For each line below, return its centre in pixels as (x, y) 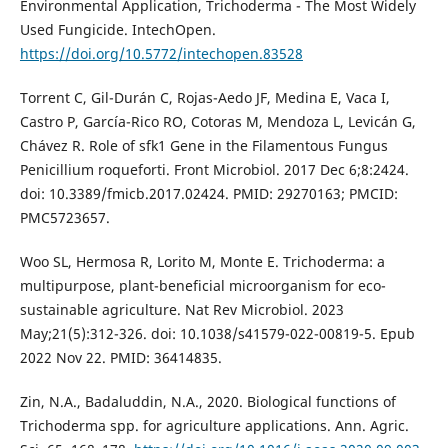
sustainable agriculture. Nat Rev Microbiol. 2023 (181, 310)
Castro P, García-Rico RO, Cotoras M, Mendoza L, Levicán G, (217, 122)
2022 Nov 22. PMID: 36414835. (120, 358)
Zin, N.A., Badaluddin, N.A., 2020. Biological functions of (207, 402)
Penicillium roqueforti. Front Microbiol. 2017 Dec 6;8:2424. (214, 170)
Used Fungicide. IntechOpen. (117, 30)
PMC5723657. (64, 218)
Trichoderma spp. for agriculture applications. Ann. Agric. (214, 426)
